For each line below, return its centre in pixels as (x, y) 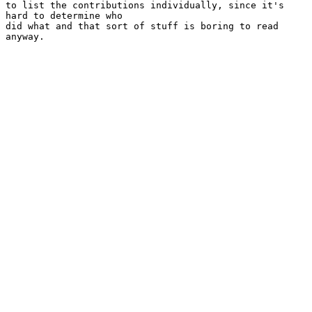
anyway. (25, 36)
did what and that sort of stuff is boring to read (142, 26)
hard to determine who (64, 15)
